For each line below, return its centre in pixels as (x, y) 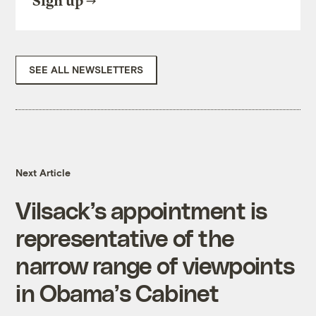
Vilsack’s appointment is (141, 210)
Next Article (43, 173)
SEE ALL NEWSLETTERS (86, 70)
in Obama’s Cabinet (117, 293)
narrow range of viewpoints (155, 265)
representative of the (125, 238)
